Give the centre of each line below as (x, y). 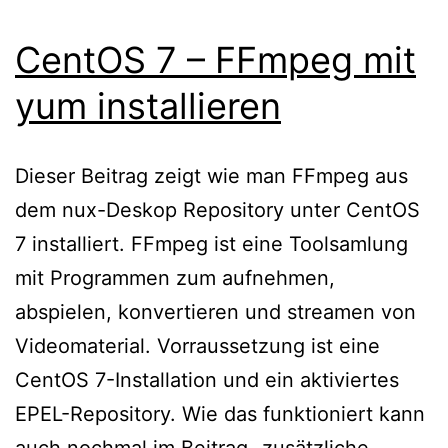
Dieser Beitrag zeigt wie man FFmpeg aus (211, 175)
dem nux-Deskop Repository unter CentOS (217, 209)
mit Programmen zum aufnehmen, (175, 277)
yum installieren (148, 105)
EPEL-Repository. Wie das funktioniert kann (220, 413)
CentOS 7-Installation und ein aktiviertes (207, 379)
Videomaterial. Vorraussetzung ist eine (197, 345)
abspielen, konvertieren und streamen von (215, 311)
